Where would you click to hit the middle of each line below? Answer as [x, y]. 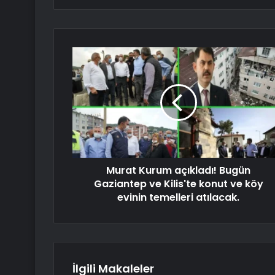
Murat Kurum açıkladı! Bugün [178, 171]
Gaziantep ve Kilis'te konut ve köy [178, 184]
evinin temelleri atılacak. [178, 198]
